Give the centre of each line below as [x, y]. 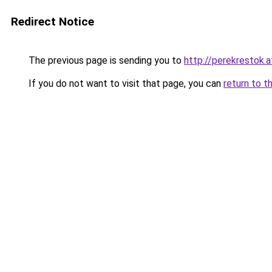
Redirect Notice [53, 22]
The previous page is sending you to [105, 60]
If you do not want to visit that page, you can [125, 83]
